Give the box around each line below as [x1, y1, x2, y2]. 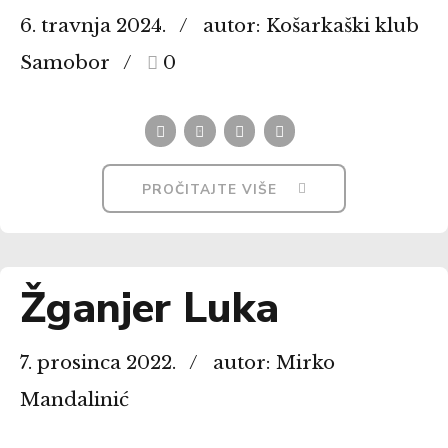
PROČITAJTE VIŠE [142, 179, 278, 199]
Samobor [20, 51, 110, 75]
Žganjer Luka [20, 279, 279, 338]
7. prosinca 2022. [20, 351, 176, 375]
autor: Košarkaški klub [202, 14, 419, 38]
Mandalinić [20, 388, 129, 412]
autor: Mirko [212, 351, 335, 375]
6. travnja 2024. [20, 14, 166, 38]
